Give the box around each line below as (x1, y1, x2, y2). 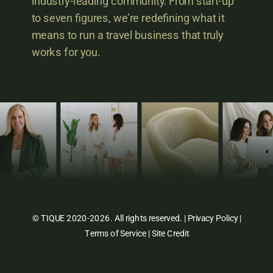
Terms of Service (85, 229, 147, 238)
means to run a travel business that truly (31, 29, 224, 42)
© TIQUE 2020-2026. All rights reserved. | (32, 213, 188, 223)
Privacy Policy (188, 213, 238, 223)
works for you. (31, 46, 100, 59)
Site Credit (151, 229, 190, 238)
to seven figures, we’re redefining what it (31, 12, 225, 25)
